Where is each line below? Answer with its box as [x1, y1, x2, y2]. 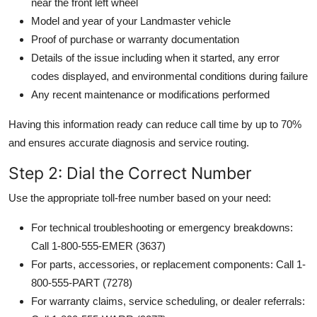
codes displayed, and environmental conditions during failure [31, 69, 308, 82]
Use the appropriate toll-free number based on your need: [8, 191, 271, 204]
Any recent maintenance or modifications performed [31, 88, 270, 100]
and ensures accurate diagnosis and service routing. [8, 136, 249, 149]
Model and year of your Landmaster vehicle [31, 14, 231, 27]
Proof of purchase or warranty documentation [31, 33, 239, 45]
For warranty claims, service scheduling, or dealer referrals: [31, 294, 305, 307]
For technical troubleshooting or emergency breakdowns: [31, 221, 293, 234]
